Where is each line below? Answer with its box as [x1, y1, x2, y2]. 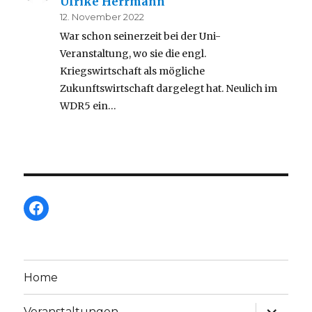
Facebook [27, 196, 109, 218]
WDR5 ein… [60, 100, 117, 113]
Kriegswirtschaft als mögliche [60, 65, 205, 78]
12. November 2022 [60, 10, 145, 22]
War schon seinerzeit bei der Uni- [60, 30, 221, 43]
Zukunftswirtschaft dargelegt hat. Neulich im [60, 82, 278, 95]
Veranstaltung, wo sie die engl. [60, 47, 207, 61]
